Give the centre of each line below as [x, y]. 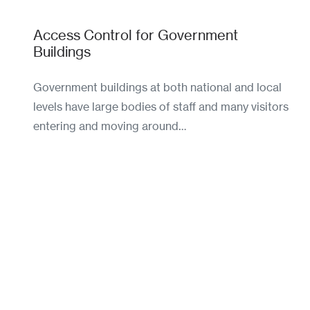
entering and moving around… [110, 126]
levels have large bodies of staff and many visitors [161, 106]
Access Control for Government [136, 35]
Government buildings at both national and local [157, 87]
